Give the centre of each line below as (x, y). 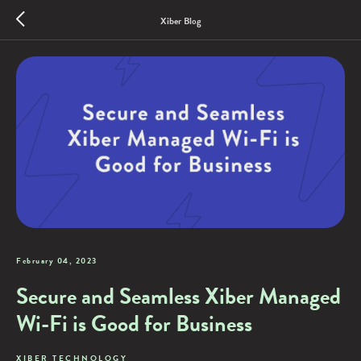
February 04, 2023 (57, 260)
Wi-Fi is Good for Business (134, 323)
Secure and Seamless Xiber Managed (178, 296)
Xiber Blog (180, 21)
